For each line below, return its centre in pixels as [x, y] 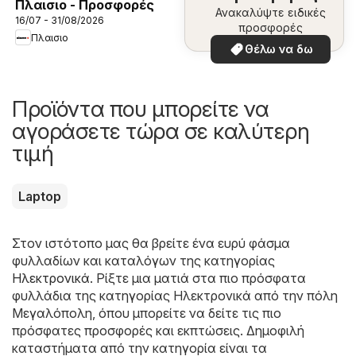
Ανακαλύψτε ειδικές [271, 12]
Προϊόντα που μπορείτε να [140, 109]
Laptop [40, 197]
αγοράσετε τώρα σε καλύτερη [161, 132]
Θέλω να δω [279, 48]
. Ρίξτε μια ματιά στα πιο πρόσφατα [198, 279]
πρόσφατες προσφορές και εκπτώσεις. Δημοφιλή [158, 331]
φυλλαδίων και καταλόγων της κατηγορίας [143, 261]
